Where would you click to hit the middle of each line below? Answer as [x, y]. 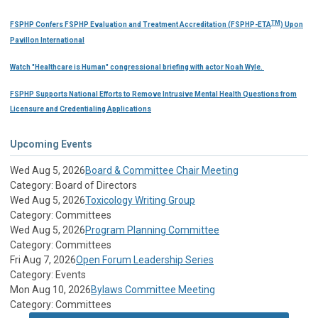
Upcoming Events [51, 144]
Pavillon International [47, 40]
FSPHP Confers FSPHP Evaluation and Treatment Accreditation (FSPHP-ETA [141, 25]
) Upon [292, 25]
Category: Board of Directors [73, 185]
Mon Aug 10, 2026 [50, 289]
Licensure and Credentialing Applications [81, 109]
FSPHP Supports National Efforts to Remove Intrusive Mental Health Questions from [153, 94]
